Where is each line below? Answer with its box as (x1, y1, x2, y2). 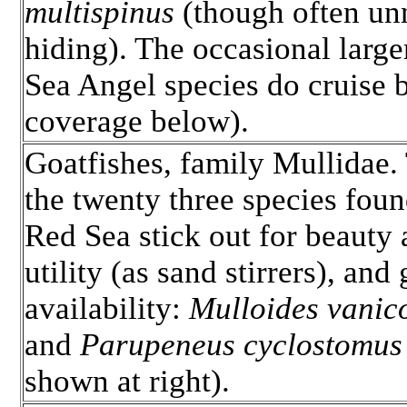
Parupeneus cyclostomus (80, 327, 402, 363)
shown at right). (25, 363, 238, 400)
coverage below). (25, 104, 249, 140)
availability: (25, 291, 189, 327)
